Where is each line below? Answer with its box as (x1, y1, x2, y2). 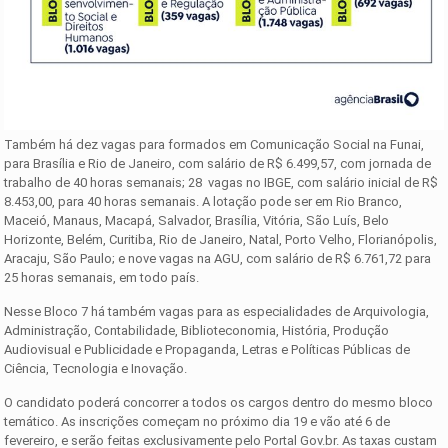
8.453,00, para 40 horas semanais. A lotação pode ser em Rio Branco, (4, 193, 403, 209)
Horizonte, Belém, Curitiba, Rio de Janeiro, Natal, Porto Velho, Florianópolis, (4, 231, 438, 247)
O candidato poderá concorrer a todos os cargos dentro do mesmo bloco (4, 394, 434, 410)
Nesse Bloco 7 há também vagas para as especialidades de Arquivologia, (4, 303, 430, 319)
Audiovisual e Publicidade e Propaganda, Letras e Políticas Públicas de (4, 341, 411, 357)
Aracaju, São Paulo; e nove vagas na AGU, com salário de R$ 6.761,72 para (4, 250, 432, 266)
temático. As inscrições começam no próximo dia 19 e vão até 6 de (4, 413, 391, 429)
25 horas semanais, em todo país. (4, 269, 206, 285)
